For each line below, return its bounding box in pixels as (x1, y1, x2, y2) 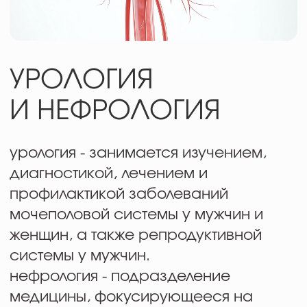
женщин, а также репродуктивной (7, 75, 187, 86)
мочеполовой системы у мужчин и (7, 60, 188, 71)
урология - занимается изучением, (7, 16, 191, 27)
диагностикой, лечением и (7, 31, 149, 42)
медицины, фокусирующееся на (7, 119, 181, 130)
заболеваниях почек (7, 134, 116, 145)
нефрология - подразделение (7, 104, 164, 115)
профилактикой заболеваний (7, 45, 163, 57)
